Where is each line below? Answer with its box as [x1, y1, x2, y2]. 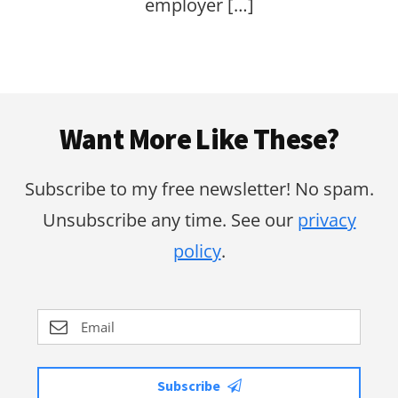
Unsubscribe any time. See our [42, 207, 298, 232]
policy [172, 238, 221, 263]
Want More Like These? [59, 121, 339, 157]
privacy [297, 207, 356, 232]
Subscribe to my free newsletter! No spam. [24, 176, 374, 201]
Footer [19, 89, 99, 125]
